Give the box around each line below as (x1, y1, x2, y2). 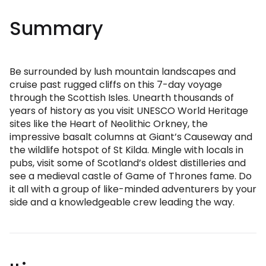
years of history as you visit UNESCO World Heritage (9, 104, 248, 118)
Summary (9, 15, 103, 42)
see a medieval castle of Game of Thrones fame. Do (9, 169, 252, 183)
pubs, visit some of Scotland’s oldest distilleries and (9, 156, 246, 170)
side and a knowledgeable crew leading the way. (9, 195, 235, 209)
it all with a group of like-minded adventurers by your (9, 182, 256, 196)
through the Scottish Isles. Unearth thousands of (9, 91, 234, 104)
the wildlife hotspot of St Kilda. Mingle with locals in (9, 143, 243, 157)
